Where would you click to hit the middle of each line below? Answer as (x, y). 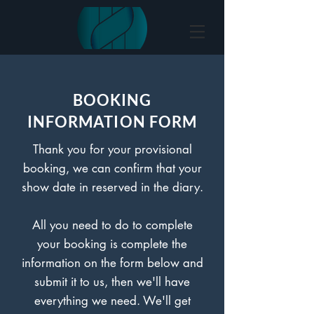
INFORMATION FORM (112, 122)
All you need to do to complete (112, 225)
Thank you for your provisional (112, 149)
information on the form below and (112, 263)
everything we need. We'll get (112, 301)
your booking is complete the (112, 244)
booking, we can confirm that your (112, 168)
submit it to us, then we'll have (112, 282)
